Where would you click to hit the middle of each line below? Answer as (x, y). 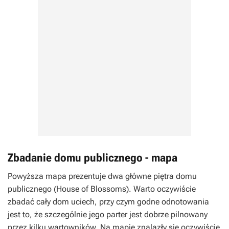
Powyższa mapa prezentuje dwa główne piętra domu (102, 176)
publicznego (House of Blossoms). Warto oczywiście (102, 189)
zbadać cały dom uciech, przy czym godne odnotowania (108, 202)
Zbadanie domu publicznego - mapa (93, 158)
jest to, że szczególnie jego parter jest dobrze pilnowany (108, 215)
